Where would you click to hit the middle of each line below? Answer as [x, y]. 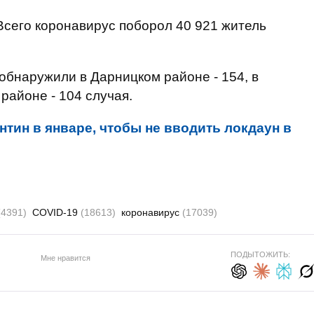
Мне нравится [65, 258]
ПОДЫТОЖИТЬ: [260, 254]
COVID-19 [56, 212]
